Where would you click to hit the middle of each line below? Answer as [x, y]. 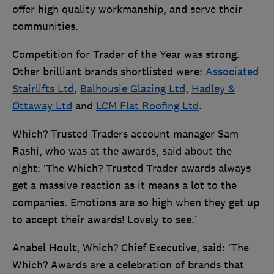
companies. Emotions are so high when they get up [136, 203]
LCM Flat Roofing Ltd [147, 106]
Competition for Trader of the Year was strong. [126, 55]
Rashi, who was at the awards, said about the [122, 151]
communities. [47, 27]
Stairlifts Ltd [43, 89]
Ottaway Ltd [42, 106]
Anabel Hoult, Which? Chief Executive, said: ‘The [131, 248]
